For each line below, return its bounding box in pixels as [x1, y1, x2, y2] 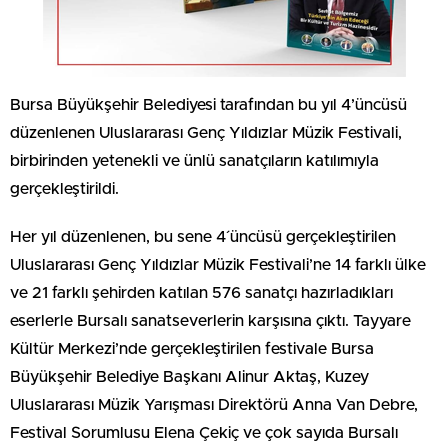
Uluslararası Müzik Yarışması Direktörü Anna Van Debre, [10, 397, 418, 414]
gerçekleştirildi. [10, 181, 119, 198]
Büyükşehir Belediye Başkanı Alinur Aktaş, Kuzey [10, 369, 369, 386]
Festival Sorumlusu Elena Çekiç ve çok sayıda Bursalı [10, 425, 398, 442]
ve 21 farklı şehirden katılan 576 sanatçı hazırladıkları [10, 285, 393, 302]
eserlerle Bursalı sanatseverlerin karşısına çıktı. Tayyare [10, 313, 411, 330]
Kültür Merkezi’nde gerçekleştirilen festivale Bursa [10, 341, 374, 358]
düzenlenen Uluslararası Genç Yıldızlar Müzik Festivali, [10, 125, 402, 142]
